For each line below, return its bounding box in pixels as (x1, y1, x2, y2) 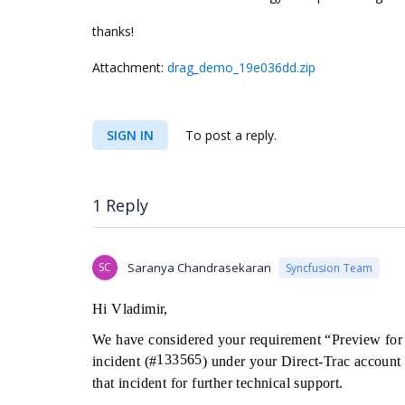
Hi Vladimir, (92, 301, 168, 316)
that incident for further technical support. (92, 375, 344, 391)
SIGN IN (107, 127, 154, 144)
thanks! (92, 23, 134, 40)
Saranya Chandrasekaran (127, 259, 271, 276)
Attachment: (92, 59, 167, 76)
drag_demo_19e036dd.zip (167, 59, 316, 76)
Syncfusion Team (286, 259, 372, 276)
